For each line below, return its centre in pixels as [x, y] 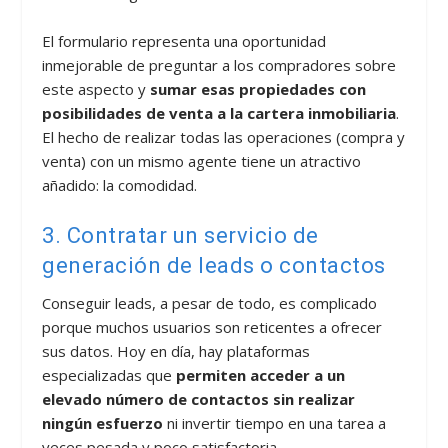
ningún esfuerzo [103, 422]
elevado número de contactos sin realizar [199, 398]
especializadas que [109, 374]
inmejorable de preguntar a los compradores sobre [219, 64]
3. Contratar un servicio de [180, 235]
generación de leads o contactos [214, 265]
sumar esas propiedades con [258, 88]
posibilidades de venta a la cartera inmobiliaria [219, 112]
